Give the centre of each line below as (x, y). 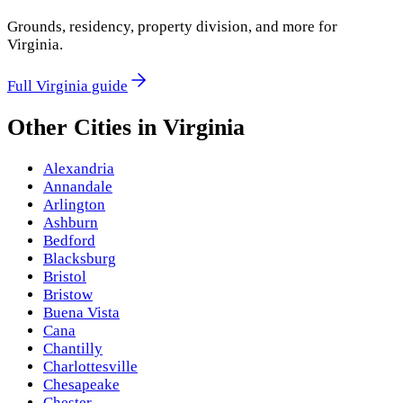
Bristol (65, 277)
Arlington (74, 205)
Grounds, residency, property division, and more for (172, 27)
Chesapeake (81, 385)
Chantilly (73, 349)
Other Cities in (85, 128)
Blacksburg (80, 259)
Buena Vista (81, 313)
